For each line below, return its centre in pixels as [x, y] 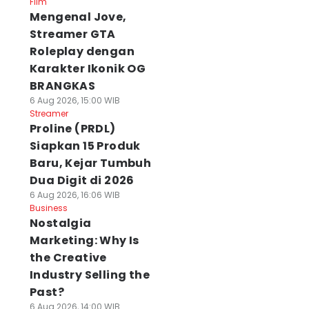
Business [48, 208]
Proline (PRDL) [72, 129]
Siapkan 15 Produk [85, 146]
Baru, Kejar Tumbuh [90, 163]
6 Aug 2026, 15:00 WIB [74, 100]
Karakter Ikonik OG [88, 69]
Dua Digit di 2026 [82, 180]
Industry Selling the [89, 275]
